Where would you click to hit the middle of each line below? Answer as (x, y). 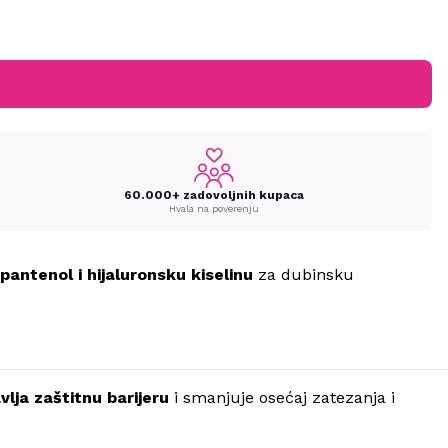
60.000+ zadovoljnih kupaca (213, 194)
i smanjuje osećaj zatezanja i (282, 397)
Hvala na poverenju (213, 208)
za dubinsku (303, 274)
